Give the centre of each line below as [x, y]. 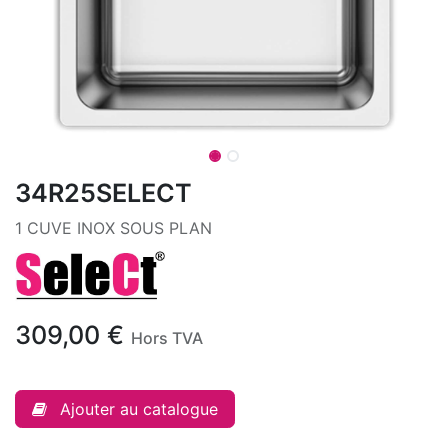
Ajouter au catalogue [139, 409]
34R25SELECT [103, 193]
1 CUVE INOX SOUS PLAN [113, 228]
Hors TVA [167, 338]
